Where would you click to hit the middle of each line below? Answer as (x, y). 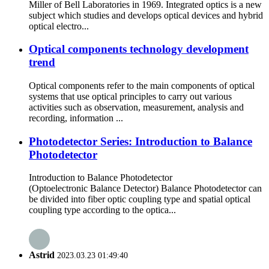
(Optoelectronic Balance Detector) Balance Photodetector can (145, 189)
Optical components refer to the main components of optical (142, 85)
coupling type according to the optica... (102, 210)
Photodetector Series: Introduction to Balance (141, 141)
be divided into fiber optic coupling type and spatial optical (140, 199)
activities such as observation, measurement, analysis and (136, 107)
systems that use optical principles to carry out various (130, 96)
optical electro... (59, 26)
